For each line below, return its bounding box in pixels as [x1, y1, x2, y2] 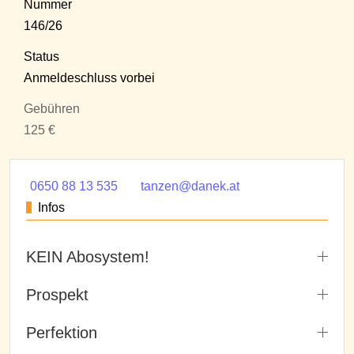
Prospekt [26, 285, 88, 303]
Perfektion [26, 323, 97, 341]
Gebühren [24, 102, 80, 116]
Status [24, 50, 59, 64]
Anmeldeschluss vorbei [24, 71, 155, 85]
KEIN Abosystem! [26, 247, 149, 265]
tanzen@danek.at [141, 179, 239, 194]
